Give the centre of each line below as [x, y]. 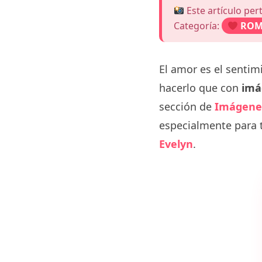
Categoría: [198, 26]
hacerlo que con [200, 88]
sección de [187, 106]
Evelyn [176, 144]
